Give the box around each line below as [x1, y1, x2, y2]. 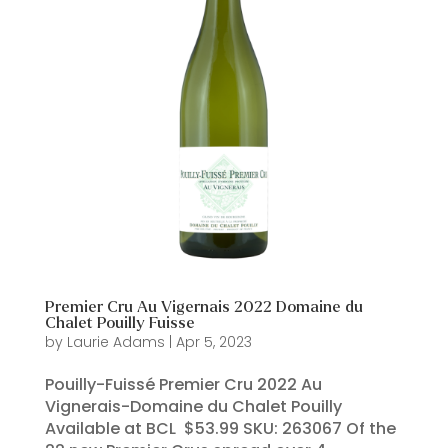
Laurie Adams [66, 332, 165, 352]
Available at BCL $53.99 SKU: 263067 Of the [44, 417, 396, 440]
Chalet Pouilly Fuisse [44, 314, 195, 331]
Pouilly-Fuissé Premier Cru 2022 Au [44, 373, 322, 396]
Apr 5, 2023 [175, 332, 252, 352]
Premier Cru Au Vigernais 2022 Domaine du [44, 298, 363, 315]
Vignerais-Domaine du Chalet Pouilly [44, 395, 342, 418]
